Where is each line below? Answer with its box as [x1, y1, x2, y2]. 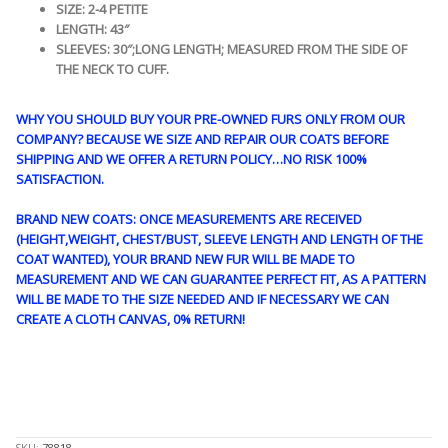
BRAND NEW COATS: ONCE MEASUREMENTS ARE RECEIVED [16, 209, 362, 228]
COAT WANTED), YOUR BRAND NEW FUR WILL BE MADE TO [16, 249, 355, 268]
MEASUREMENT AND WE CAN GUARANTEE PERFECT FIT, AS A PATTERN [16, 269, 426, 288]
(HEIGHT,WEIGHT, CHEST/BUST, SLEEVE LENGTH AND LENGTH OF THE [16, 229, 423, 248]
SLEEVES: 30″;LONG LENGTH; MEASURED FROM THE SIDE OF [56, 39, 407, 58]
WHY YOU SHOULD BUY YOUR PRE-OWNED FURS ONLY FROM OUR [16, 109, 405, 128]
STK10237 [16, 402, 73, 421]
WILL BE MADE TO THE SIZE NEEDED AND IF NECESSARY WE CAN [16, 289, 389, 308]
